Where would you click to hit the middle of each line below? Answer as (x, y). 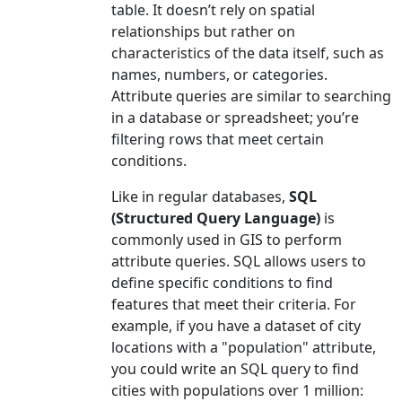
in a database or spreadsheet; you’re (235, 118)
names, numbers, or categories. (219, 74)
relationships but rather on (203, 31)
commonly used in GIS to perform (227, 240)
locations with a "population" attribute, (244, 347)
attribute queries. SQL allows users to (239, 261)
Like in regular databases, (200, 197)
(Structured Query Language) (216, 218)
